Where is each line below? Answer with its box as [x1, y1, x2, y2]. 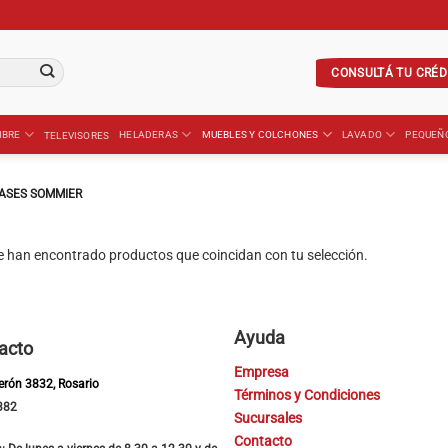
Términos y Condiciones [234, 387, 380, 405]
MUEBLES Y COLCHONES [201, 129, 319, 140]
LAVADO [341, 129, 382, 140]
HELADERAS [119, 129, 179, 140]
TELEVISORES [44, 129, 110, 141]
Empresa [234, 364, 289, 382]
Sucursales [234, 410, 302, 428]
